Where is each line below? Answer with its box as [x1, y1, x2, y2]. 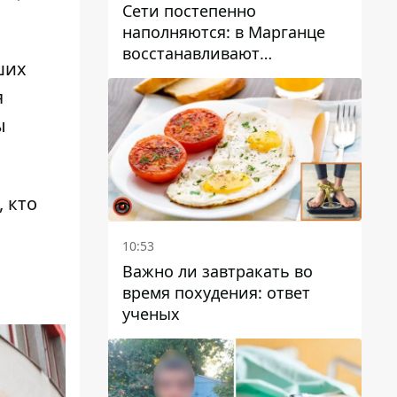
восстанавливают [122, 43, 260, 65]
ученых [122, 303, 180, 324]
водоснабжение [122, 64, 246, 86]
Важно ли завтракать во [122, 261, 313, 282]
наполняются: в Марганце [122, 21, 325, 43]
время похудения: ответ [122, 282, 310, 303]
